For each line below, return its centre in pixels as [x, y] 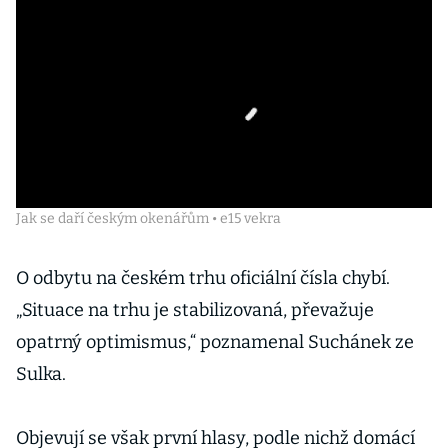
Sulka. [41, 374]
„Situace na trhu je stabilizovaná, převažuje [195, 310]
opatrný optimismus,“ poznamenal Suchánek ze [215, 342]
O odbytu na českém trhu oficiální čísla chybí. [203, 278]
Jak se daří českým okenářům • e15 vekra [148, 218]
